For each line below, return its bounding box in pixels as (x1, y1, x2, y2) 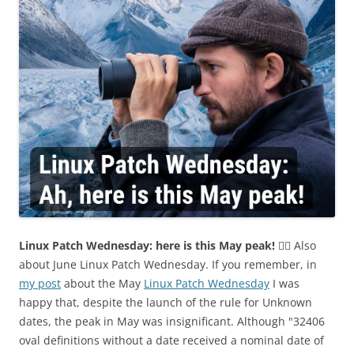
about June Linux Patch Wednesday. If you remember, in (19, 257, 317, 273)
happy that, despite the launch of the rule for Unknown (19, 295, 312, 311)
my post (19, 276, 61, 292)
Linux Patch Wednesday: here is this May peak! (19, 238, 278, 254)
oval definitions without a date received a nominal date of (19, 333, 324, 348)
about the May (61, 276, 144, 292)
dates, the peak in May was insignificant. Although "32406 (19, 314, 325, 330)
